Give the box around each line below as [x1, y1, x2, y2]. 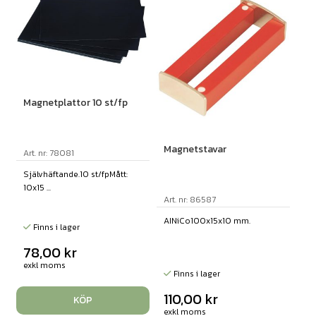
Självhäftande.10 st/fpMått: [23, 168, 128, 181]
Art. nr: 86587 [163, 193, 216, 207]
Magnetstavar [163, 142, 226, 157]
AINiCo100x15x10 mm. [163, 214, 255, 228]
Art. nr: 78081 [23, 147, 74, 160]
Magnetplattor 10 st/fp [23, 95, 128, 111]
